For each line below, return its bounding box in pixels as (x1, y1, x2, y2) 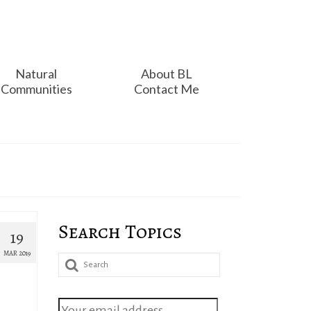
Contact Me (134, 81, 200, 96)
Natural (15, 66, 58, 81)
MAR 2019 (3, 249, 31, 258)
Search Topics (58, 219, 182, 245)
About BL (141, 66, 193, 81)
